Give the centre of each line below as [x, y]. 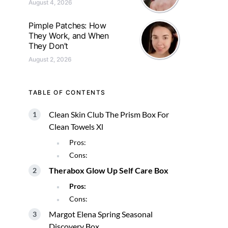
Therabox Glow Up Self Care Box [109, 170]
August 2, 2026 [50, 59]
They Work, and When [69, 36]
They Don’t [48, 46]
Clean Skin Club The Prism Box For [109, 114]
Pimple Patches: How [67, 25]
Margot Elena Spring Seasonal [101, 214]
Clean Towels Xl [76, 126]
